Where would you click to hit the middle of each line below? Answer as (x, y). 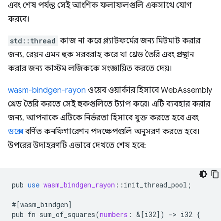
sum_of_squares (67, 214)
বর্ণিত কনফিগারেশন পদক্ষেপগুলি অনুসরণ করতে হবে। (111, 132)
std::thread (33, 41)
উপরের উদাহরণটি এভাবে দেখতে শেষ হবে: (77, 146)
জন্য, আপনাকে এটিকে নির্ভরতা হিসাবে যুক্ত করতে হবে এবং (103, 118)
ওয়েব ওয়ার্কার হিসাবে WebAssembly (149, 90)
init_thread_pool (155, 185)
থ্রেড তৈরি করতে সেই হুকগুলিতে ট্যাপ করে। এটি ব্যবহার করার (109, 104)
